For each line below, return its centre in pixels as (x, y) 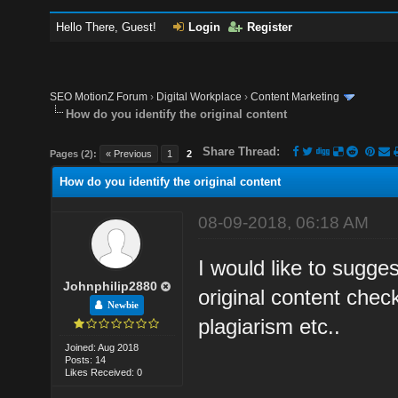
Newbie (121, 305)
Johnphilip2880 (111, 286)
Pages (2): (74, 153)
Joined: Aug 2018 (102, 347)
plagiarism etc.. (270, 326)
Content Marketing (295, 97)
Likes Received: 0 (104, 372)
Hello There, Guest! (108, 27)
